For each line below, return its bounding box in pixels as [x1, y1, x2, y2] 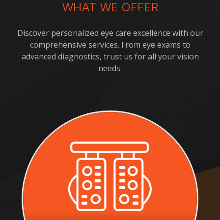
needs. [98, 62, 122, 74]
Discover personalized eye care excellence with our [17, 27, 203, 38]
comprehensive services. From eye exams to [29, 39, 191, 50]
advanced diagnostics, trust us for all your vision [21, 51, 199, 62]
